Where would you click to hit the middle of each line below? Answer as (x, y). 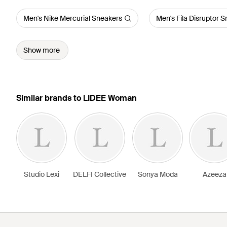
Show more (42, 50)
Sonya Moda (158, 174)
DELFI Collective (100, 174)
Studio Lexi (42, 174)
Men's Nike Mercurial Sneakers (73, 18)
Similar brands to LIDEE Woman (77, 98)
